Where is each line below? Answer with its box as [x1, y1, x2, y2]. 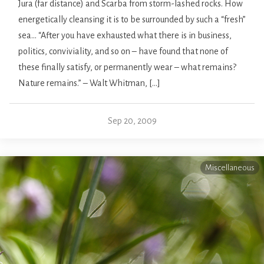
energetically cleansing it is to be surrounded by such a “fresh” [18, 14, 246, 24]
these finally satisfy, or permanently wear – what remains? [18, 62, 236, 72]
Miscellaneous [205, 163, 255, 172]
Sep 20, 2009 [107, 115, 157, 126]
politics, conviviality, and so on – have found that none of [18, 46, 228, 56]
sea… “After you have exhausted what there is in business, [18, 30, 232, 40]
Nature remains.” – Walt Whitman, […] [18, 78, 160, 88]
